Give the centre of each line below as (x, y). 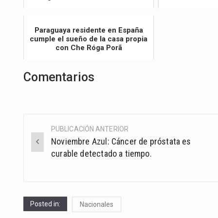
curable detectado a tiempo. (101, 154)
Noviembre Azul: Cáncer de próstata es (121, 142)
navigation (56, 152)
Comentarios (59, 77)
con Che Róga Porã (89, 47)
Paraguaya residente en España (89, 30)
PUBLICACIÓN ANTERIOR (90, 129)
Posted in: (45, 204)
